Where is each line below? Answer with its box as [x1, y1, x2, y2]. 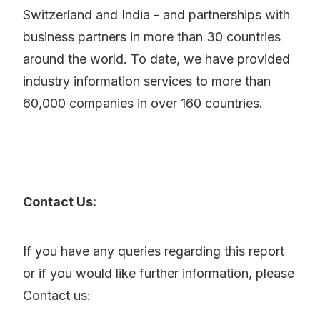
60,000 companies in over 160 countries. [23, 96, 263, 111]
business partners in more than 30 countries [23, 29, 281, 45]
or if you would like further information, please [23, 266, 294, 281]
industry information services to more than [23, 74, 271, 89]
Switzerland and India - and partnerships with [23, 7, 290, 23]
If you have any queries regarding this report [23, 244, 284, 259]
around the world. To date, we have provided [23, 51, 290, 67]
